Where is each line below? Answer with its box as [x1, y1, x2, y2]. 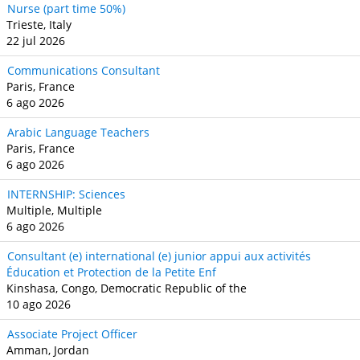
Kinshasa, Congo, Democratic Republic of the [6, 280, 247, 296]
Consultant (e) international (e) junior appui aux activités [7, 248, 311, 264]
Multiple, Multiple [6, 202, 102, 218]
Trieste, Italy [6, 17, 72, 32]
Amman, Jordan [6, 342, 89, 358]
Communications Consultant [7, 63, 160, 78]
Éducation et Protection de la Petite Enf [6, 264, 216, 280]
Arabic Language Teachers [7, 125, 149, 140]
